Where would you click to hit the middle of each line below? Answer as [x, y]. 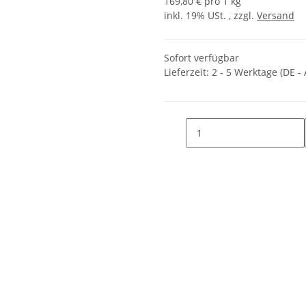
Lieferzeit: [188, 72]
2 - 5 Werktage [246, 72]
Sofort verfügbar [201, 58]
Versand [276, 16]
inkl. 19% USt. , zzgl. [210, 16]
